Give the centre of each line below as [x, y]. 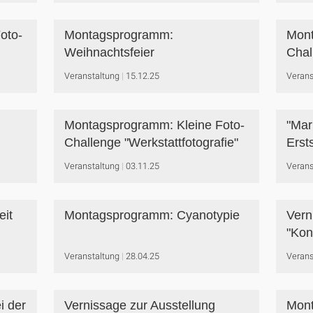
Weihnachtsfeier [109, 52]
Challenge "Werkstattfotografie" [151, 143]
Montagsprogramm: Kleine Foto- [154, 125]
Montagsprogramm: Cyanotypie [152, 215]
